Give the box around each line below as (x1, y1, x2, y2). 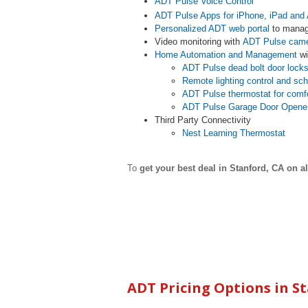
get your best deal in (140, 163, 230, 173)
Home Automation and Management (155, 49, 297, 60)
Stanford (230, 163, 266, 173)
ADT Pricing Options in (127, 278, 292, 297)
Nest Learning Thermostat (182, 128, 285, 138)
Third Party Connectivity (155, 115, 251, 125)
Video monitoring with (155, 36, 243, 47)
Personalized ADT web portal (155, 23, 269, 34)
